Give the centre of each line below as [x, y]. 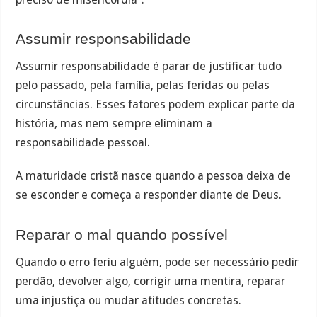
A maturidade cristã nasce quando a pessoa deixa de [154, 176]
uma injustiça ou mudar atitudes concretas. [129, 301]
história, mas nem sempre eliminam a [114, 124]
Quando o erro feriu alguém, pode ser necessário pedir [157, 263]
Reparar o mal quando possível [122, 234]
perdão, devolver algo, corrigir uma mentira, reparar [151, 282]
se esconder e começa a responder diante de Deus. [149, 195]
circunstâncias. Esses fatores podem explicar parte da [156, 105]
